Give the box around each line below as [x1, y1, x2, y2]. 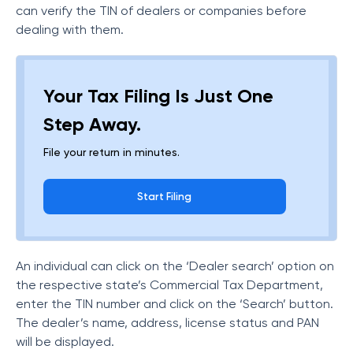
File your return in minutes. [43, 146, 180, 158]
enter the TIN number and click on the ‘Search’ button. [16, 296, 333, 311]
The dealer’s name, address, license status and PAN [16, 315, 319, 330]
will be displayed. [16, 334, 114, 349]
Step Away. [43, 113, 141, 136]
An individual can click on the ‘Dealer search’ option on [16, 258, 334, 273]
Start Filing [137, 191, 192, 203]
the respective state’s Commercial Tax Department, [16, 277, 323, 292]
